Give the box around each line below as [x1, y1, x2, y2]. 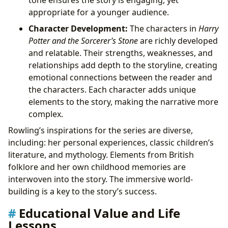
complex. [28, 108, 63, 120]
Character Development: [28, 22, 128, 34]
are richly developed [138, 35, 218, 46]
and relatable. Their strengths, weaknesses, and [28, 47, 213, 59]
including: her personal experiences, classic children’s [8, 136, 214, 148]
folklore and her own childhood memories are [8, 161, 186, 173]
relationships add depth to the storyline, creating [28, 59, 217, 71]
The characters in [128, 22, 198, 34]
